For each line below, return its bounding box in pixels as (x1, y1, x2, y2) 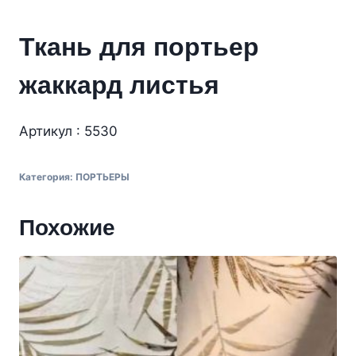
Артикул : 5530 (19, 122, 118, 139)
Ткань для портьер (19, 32, 259, 61)
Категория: (19, 170, 75, 183)
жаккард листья (19, 70, 219, 99)
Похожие (19, 215, 115, 240)
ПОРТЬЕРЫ (75, 170, 130, 183)
